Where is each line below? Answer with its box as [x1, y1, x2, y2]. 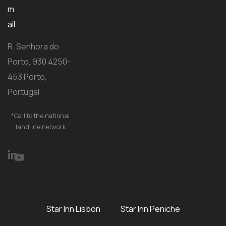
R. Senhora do [8, 40, 59, 52]
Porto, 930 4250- [8, 55, 71, 67]
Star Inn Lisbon [46, 203, 100, 214]
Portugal [8, 86, 39, 97]
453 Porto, [8, 71, 47, 82]
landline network [16, 122, 66, 131]
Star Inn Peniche [120, 203, 180, 214]
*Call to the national [11, 111, 70, 120]
